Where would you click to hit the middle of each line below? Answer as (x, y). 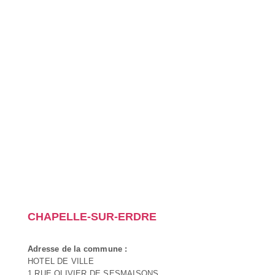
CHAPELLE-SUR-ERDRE (92, 216)
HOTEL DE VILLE (61, 261)
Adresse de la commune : (78, 249)
